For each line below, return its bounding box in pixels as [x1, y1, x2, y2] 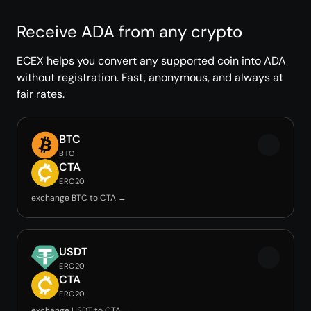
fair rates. [17, 87, 65, 101]
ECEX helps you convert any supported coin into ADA [17, 53, 286, 68]
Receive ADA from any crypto [17, 21, 242, 42]
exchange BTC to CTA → [31, 192, 126, 203]
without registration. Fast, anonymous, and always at [17, 70, 283, 85]
